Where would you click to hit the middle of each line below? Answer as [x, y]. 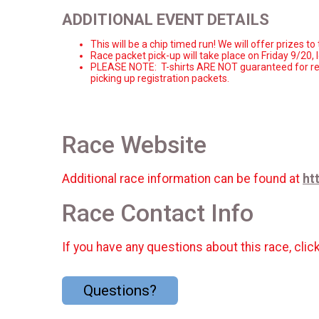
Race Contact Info [158, 213]
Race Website [134, 145]
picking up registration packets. [160, 78]
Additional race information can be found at [182, 179]
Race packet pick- [130, 55]
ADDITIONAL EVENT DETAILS [166, 19]
